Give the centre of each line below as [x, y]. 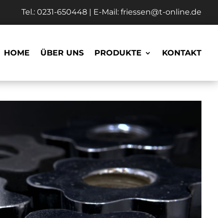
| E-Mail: [104, 12]
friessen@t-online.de [161, 12]
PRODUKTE [118, 53]
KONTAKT [182, 53]
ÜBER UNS [62, 53]
